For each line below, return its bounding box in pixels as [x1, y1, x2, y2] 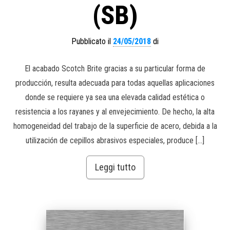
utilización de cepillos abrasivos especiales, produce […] [26, 135, 204, 145]
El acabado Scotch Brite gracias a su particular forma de [25, 63, 205, 73]
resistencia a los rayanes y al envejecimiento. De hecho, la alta [15, 106, 215, 117]
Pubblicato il [71, 36, 113, 46]
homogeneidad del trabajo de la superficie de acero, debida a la [13, 121, 217, 131]
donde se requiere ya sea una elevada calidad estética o [25, 92, 205, 102]
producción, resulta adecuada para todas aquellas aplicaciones [15, 78, 215, 88]
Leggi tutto [94, 161, 136, 172]
